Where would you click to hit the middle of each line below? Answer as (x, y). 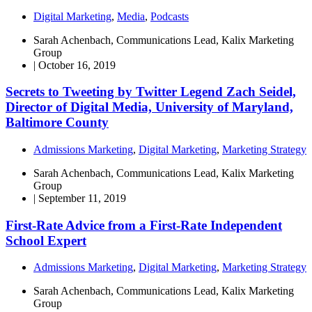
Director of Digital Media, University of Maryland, (149, 107)
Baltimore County (57, 123)
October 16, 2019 (77, 65)
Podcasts (170, 16)
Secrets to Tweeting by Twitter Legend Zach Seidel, (151, 92)
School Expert (46, 240)
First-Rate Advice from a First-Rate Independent (144, 225)
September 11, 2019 (82, 198)
